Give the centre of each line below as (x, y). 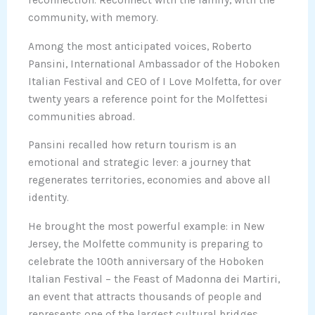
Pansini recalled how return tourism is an (132, 145)
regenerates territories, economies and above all (149, 180)
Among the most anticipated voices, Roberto (140, 46)
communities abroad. (82, 116)
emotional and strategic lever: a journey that (140, 163)
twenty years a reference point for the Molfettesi (148, 99)
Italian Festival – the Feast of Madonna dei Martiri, (154, 279)
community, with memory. (93, 18)
